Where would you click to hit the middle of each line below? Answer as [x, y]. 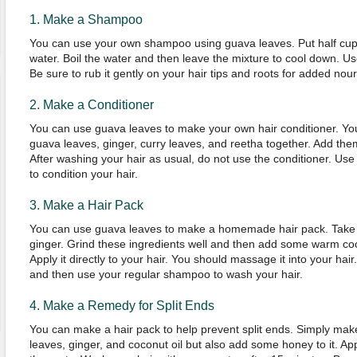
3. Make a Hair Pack [86, 205]
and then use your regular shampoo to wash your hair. [166, 274]
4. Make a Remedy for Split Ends [122, 306]
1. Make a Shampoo [86, 20]
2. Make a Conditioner [91, 105]
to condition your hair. [83, 174]
